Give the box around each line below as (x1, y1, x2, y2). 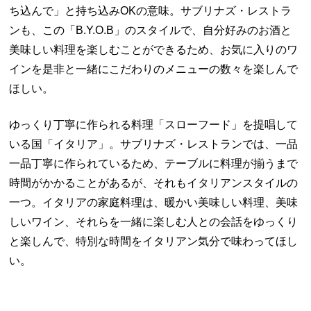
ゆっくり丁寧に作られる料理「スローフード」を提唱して (9, 118, 299, 131)
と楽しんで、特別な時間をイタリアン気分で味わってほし (9, 235, 299, 247)
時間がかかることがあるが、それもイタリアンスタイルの (9, 176, 299, 189)
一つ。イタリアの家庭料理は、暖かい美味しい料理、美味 (9, 196, 299, 208)
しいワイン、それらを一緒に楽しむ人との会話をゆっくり (9, 215, 299, 228)
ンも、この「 (9, 24, 76, 36)
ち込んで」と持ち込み (9, 4, 121, 17)
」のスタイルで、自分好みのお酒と (114, 24, 292, 36)
